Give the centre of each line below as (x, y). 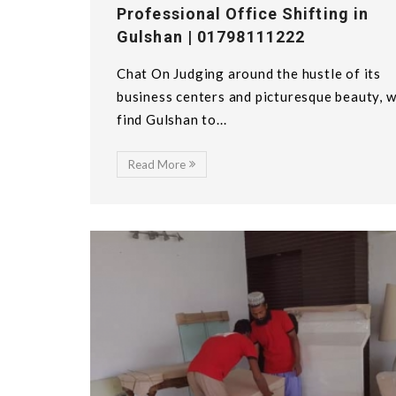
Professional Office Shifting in (243, 14)
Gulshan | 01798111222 (211, 37)
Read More (157, 165)
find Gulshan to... (172, 120)
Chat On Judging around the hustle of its (249, 74)
